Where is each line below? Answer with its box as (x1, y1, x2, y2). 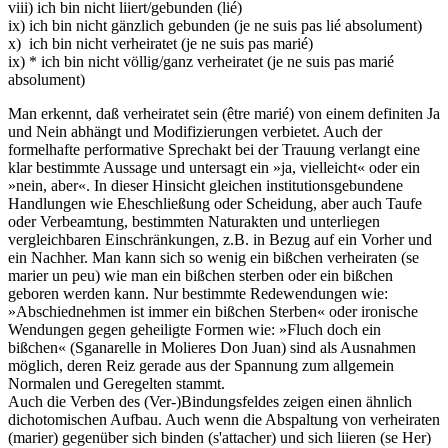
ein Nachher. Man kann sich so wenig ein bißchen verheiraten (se (8, 249, 419, 267)
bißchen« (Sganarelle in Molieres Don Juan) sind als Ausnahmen (8, 339, 416, 357)
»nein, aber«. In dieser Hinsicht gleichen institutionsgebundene (8, 177, 403, 195)
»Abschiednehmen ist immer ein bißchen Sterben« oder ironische (8, 303, 418, 321)
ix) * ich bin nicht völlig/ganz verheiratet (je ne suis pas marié (8, 53, 394, 71)
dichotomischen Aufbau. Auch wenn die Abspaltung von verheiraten (8, 411, 440, 429)
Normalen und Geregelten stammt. (8, 375, 225, 393)
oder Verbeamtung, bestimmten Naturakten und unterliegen (8, 213, 380, 231)
